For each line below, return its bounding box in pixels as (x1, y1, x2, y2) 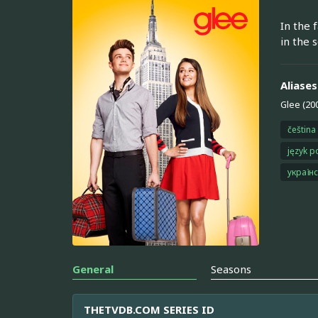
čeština (287, 123, 316, 136)
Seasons (211, 262, 252, 277)
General (72, 262, 114, 277)
